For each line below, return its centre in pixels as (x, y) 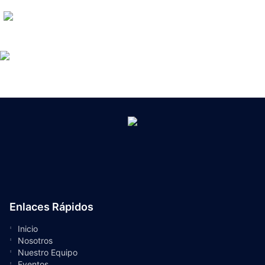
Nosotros (35, 241)
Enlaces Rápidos (51, 207)
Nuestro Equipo (48, 253)
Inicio (28, 229)
